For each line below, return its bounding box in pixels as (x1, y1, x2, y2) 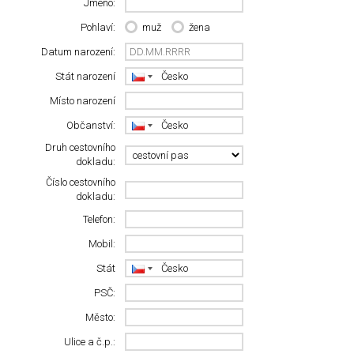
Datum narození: (41, 45, 116, 58)
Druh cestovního (45, 141, 116, 154)
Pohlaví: (81, 21, 116, 34)
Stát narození (55, 70, 116, 82)
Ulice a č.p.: (64, 335, 116, 348)
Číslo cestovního (46, 176, 116, 189)
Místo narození (50, 94, 116, 107)
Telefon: (83, 213, 116, 225)
